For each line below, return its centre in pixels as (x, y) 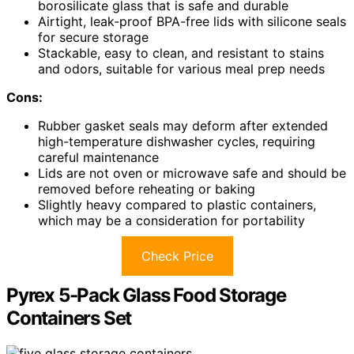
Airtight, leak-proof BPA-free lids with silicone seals (192, 22)
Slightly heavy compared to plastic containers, (177, 205)
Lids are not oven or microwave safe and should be (192, 173)
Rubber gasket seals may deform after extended (183, 126)
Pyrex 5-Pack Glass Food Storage (146, 296)
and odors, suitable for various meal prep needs (181, 69)
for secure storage (93, 38)
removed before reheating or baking (147, 189)
